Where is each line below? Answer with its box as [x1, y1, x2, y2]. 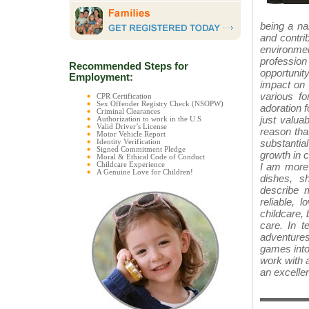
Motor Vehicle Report [97, 130, 166, 139]
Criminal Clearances [97, 108, 160, 116]
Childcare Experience [97, 161, 165, 169]
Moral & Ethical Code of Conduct [97, 153, 205, 161]
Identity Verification [97, 138, 161, 146]
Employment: [69, 71, 133, 83]
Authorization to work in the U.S [97, 115, 201, 123]
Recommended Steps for [69, 60, 188, 72]
